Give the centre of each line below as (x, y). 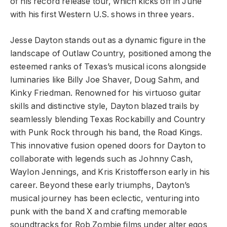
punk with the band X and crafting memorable (99, 211)
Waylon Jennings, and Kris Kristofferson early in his (110, 172)
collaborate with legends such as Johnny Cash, (102, 159)
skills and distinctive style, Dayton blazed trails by (105, 106)
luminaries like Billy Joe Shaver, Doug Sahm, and (105, 80)
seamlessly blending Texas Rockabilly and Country (108, 119)
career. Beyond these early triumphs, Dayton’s (100, 185)
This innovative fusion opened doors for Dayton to (108, 145)
